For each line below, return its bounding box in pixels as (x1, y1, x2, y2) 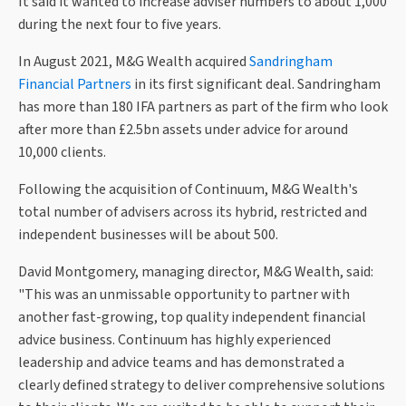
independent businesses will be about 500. (18, 225, 278, 246)
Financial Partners (18, 74, 131, 95)
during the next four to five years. (18, 14, 221, 35)
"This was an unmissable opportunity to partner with (18, 285, 350, 305)
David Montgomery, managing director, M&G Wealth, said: (18, 262, 373, 283)
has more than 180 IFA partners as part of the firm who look (18, 97, 388, 118)
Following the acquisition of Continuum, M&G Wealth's (18, 179, 358, 200)
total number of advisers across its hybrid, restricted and (18, 202, 367, 223)
